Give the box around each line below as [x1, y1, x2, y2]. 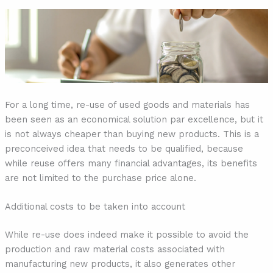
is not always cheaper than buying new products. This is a [4, 128, 259, 140]
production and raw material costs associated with [4, 243, 225, 255]
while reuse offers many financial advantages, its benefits [4, 157, 257, 169]
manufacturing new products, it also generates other [4, 258, 235, 269]
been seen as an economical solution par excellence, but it [4, 113, 263, 125]
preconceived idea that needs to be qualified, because [4, 143, 243, 154]
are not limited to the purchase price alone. [4, 172, 196, 183]
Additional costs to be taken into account [4, 200, 185, 212]
